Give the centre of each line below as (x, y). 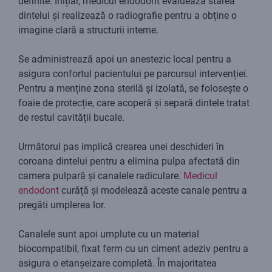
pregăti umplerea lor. (62, 205)
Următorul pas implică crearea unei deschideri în (121, 147)
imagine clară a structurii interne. (88, 30)
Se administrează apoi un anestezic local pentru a (125, 59)
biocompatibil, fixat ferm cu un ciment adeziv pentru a (133, 249)
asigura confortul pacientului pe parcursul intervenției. (133, 74)
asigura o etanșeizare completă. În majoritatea (117, 263)
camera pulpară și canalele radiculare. (101, 176)
